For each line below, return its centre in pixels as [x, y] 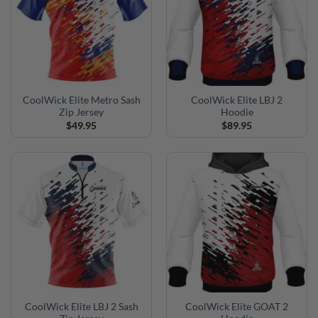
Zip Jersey [81, 113]
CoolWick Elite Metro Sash [81, 100]
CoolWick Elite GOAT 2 [237, 307]
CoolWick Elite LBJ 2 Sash [81, 307]
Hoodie [237, 113]
